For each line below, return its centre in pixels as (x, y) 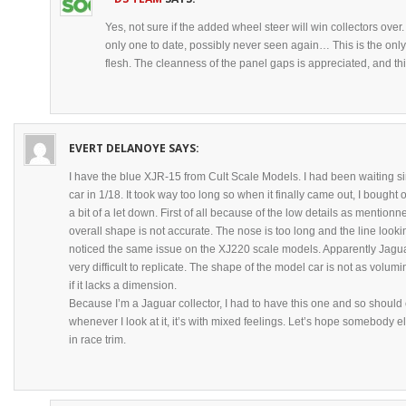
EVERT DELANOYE (117, 148)
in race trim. (97, 340)
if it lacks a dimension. (123, 285)
